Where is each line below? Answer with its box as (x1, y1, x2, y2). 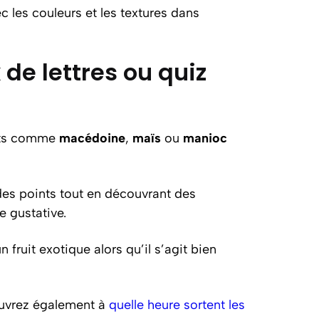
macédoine (59, 130, 125, 146)
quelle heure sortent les (109, 296, 245, 313)
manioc (183, 130, 227, 146)
